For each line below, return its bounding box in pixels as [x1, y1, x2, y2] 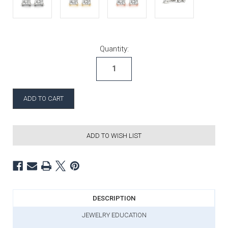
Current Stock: [34, 44, 83, 53]
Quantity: [99, 44, 129, 53]
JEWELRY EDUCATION [81, 211, 147, 219]
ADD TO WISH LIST [87, 131, 141, 139]
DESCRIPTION [92, 194, 135, 202]
